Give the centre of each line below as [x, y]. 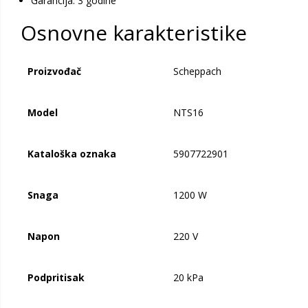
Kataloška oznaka [72, 154]
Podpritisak [56, 277]
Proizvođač [54, 71]
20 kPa [188, 277]
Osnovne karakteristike [134, 33]
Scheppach [197, 71]
